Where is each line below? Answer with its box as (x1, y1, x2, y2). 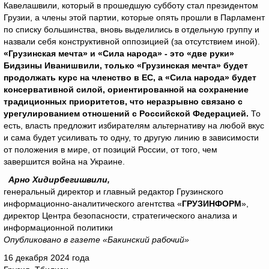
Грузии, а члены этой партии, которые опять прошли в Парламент (4, 13, 265, 22)
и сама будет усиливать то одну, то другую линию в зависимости (4, 133, 259, 142)
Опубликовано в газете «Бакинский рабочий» (4, 235, 189, 244)
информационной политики (4, 223, 113, 232)
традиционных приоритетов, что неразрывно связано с (4, 97, 243, 106)
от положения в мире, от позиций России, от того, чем (4, 145, 217, 154)
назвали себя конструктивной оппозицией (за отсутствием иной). (4, 37, 260, 46)
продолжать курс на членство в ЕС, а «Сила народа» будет (4, 73, 256, 82)
